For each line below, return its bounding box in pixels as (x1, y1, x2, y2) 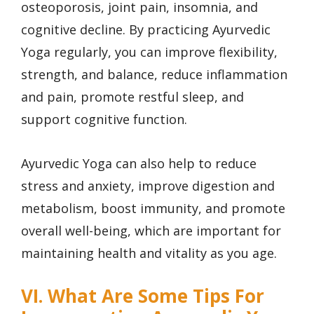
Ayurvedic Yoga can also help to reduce (21, 154, 257, 172)
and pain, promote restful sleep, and (21, 88, 244, 106)
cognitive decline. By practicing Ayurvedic (21, 21, 271, 39)
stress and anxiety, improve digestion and (21, 177, 275, 194)
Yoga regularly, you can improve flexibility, (21, 43, 278, 61)
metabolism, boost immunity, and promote (21, 199, 285, 217)
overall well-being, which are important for (21, 221, 281, 239)
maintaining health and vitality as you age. (21, 244, 277, 261)
